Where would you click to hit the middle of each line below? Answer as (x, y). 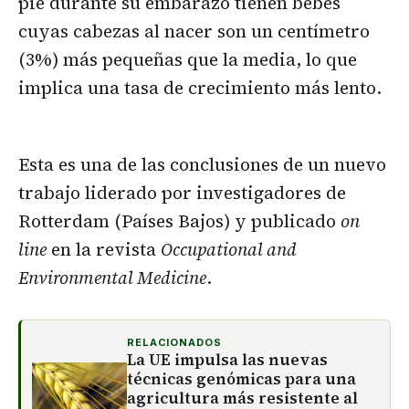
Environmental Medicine (112, 277)
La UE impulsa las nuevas (227, 359)
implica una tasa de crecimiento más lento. (200, 87)
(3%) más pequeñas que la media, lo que (188, 59)
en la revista (104, 249)
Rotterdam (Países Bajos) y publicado (179, 220)
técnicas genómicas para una (241, 378)
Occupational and (229, 249)
